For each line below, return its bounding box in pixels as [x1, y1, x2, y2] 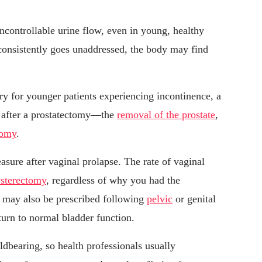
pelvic [147, 193, 173, 205]
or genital [173, 193, 216, 205]
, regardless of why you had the [46, 174, 180, 187]
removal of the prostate [117, 109, 215, 121]
